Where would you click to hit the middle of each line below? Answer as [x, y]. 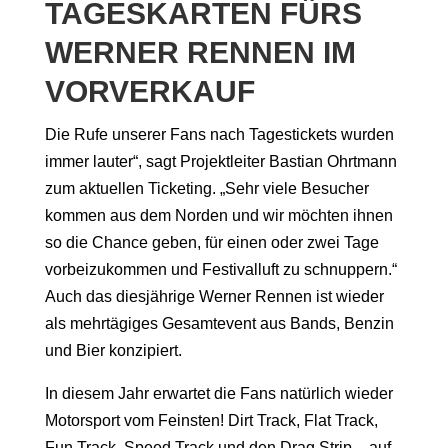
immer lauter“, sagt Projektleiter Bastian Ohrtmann [220, 162]
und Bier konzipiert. [113, 351]
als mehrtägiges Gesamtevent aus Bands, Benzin [219, 324]
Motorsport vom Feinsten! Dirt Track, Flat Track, [211, 421]
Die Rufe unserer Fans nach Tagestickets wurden [219, 135]
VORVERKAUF [149, 92]
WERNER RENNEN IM [200, 53]
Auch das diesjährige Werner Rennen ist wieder [214, 297]
